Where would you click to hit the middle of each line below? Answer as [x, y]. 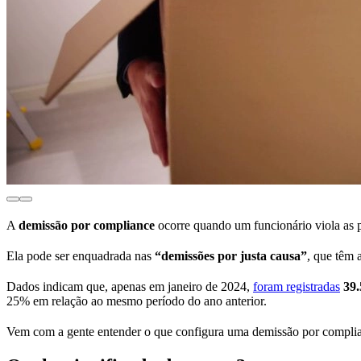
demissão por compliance [87, 226]
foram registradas [297, 287]
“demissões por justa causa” [231, 256]
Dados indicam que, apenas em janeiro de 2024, [130, 287]
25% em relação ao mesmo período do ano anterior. [138, 301]
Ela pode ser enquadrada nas [81, 256]
